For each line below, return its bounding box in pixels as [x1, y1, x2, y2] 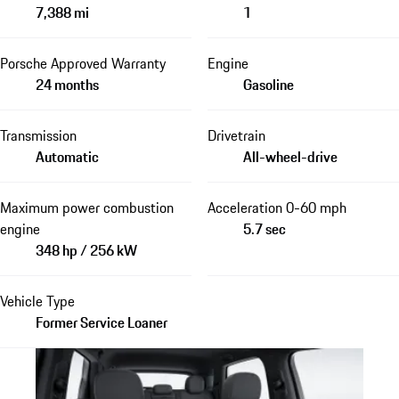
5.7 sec [242, 218, 286, 240]
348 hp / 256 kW [36, 240, 137, 262]
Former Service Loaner [36, 312, 167, 334]
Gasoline [242, 74, 294, 96]
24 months [36, 74, 99, 96]
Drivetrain [207, 125, 265, 147]
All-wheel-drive [242, 146, 338, 168]
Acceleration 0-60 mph [207, 197, 346, 219]
